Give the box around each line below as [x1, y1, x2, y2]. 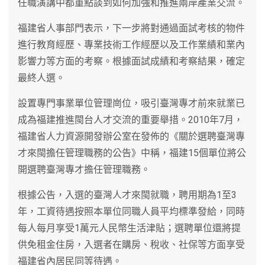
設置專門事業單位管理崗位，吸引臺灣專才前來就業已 [18, 97, 245, 109]
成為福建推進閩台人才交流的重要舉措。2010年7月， [18, 114, 243, 125]
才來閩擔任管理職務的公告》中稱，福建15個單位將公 [18, 147, 246, 159]
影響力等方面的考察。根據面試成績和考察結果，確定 [18, 55, 245, 67]
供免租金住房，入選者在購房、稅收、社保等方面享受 [18, 238, 245, 250]
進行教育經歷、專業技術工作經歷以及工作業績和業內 [18, 38, 245, 50]
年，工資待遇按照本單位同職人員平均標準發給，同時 [18, 205, 245, 217]
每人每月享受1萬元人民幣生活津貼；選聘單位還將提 [18, 222, 241, 234]
